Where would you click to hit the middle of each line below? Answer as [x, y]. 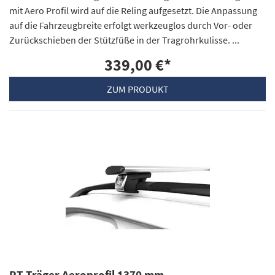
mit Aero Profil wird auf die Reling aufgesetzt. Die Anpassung [133, 10]
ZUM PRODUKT [137, 89]
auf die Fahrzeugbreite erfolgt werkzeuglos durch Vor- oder [131, 25]
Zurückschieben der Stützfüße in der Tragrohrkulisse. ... [124, 40]
